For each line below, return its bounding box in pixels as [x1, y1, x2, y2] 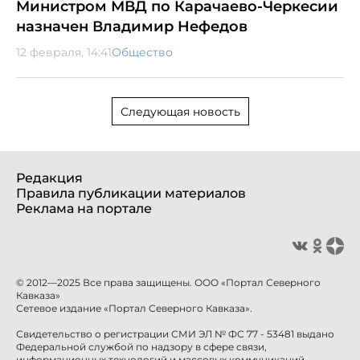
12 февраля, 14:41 [16, 44, 112, 59]
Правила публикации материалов [16, 185, 246, 201]
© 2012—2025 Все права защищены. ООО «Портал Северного [16, 276, 321, 288]
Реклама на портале [16, 200, 152, 216]
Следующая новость [120, 104, 240, 119]
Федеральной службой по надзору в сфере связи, [16, 340, 267, 353]
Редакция [16, 170, 83, 186]
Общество [112, 44, 173, 59]
